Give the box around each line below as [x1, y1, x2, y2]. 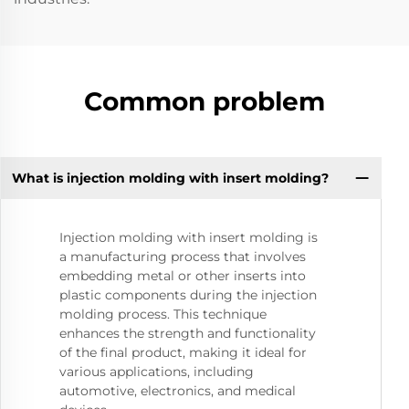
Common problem [84, 86, 325, 117]
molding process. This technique [59, 306, 267, 323]
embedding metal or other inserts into [59, 267, 306, 285]
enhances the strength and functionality [59, 325, 316, 342]
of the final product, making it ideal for [59, 344, 307, 362]
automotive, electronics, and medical [59, 383, 296, 400]
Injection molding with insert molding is [59, 229, 318, 246]
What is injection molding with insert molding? [11, 169, 329, 186]
